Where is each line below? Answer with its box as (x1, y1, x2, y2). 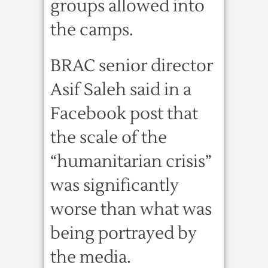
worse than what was (50, 199, 212, 220)
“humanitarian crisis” (50, 151, 212, 172)
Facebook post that (50, 103, 198, 124)
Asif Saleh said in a (50, 79, 191, 100)
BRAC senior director (50, 55, 213, 77)
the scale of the (50, 127, 167, 148)
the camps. (50, 19, 133, 41)
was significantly (50, 175, 179, 196)
